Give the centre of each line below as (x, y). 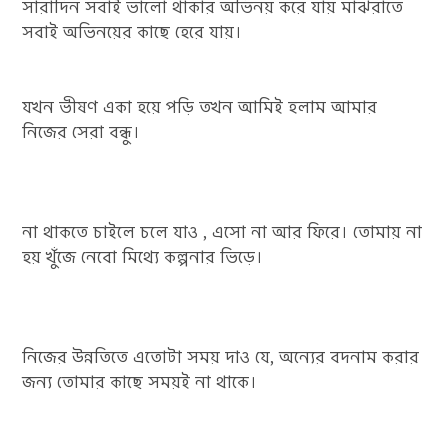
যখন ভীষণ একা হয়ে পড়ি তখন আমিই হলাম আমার (200, 107)
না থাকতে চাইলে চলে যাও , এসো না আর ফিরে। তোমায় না (222, 232)
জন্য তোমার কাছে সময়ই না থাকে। (140, 382)
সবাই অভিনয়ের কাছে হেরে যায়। (132, 32)
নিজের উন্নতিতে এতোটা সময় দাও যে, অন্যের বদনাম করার (221, 357)
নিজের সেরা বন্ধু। (81, 132)
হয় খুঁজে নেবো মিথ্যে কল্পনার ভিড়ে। (143, 257)
